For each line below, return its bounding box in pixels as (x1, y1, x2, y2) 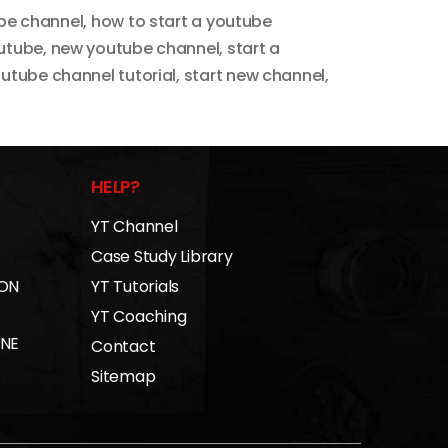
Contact (91, 335, 156, 359)
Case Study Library (91, 245, 233, 269)
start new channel (183, 64, 326, 88)
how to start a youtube (90, 10, 272, 34)
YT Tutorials (91, 275, 180, 299)
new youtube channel (50, 37, 220, 61)
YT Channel (91, 215, 178, 239)
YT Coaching (91, 305, 187, 329)
